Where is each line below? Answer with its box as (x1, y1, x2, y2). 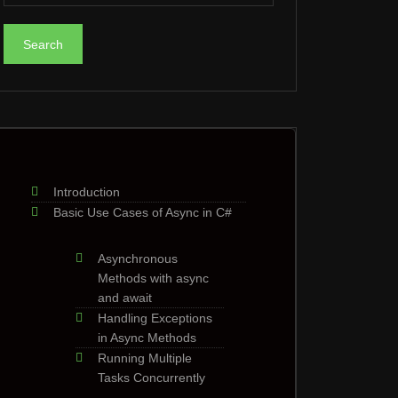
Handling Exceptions (98, 311, 212, 325)
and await (98, 291, 152, 305)
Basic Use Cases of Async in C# (53, 205, 233, 219)
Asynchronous (98, 251, 178, 266)
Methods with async (98, 271, 209, 285)
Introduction (53, 185, 120, 199)
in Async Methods (98, 330, 196, 345)
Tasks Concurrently (98, 370, 205, 385)
